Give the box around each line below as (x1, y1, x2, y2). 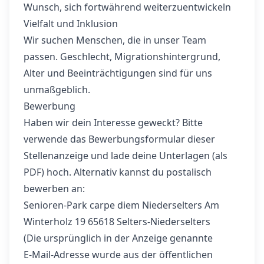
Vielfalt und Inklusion (24, 17, 118, 30)
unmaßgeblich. (24, 83, 90, 96)
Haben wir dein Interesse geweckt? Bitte (24, 116, 203, 129)
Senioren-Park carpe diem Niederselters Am (24, 199, 219, 212)
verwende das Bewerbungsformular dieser (24, 133, 215, 146)
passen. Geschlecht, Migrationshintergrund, (24, 50, 220, 63)
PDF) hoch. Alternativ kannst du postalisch (24, 166, 212, 179)
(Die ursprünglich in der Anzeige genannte (24, 232, 213, 245)
